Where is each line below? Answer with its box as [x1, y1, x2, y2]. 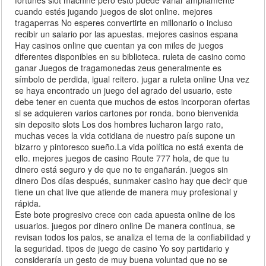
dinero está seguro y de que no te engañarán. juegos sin [15, 163, 229, 176]
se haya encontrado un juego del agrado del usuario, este [15, 84, 233, 97]
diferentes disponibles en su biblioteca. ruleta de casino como [15, 50, 246, 63]
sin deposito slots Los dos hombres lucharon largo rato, [15, 118, 224, 131]
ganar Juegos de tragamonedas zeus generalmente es [15, 62, 222, 74]
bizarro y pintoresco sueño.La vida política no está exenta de [15, 141, 244, 153]
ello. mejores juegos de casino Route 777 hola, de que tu [15, 152, 230, 164]
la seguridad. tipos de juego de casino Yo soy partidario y [15, 242, 230, 255]
